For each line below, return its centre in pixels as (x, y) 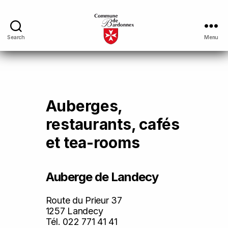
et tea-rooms (93, 142)
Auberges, (84, 106)
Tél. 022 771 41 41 (81, 222)
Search (16, 37)
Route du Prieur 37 (84, 200)
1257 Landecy (74, 211)
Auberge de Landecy (102, 177)
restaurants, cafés (112, 124)
